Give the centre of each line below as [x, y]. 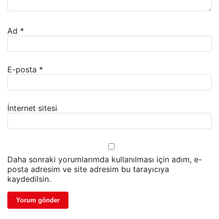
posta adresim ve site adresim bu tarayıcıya [88, 169]
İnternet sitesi [32, 108]
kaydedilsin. [29, 179]
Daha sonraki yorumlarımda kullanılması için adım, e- [105, 160]
